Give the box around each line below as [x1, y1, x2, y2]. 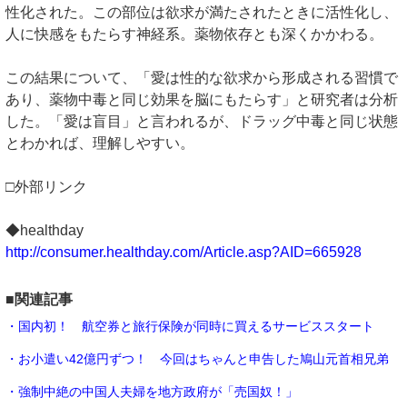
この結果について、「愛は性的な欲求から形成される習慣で [5, 69, 398, 85]
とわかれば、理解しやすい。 [5, 134, 194, 151]
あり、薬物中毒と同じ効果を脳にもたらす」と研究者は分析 [5, 91, 398, 107]
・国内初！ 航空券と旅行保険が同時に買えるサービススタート [5, 318, 374, 333]
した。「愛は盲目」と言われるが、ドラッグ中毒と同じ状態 [5, 113, 398, 129]
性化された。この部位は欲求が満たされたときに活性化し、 [5, 4, 398, 20]
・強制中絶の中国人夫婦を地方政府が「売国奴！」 [5, 383, 298, 399]
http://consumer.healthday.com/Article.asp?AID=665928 [5, 243, 362, 260]
